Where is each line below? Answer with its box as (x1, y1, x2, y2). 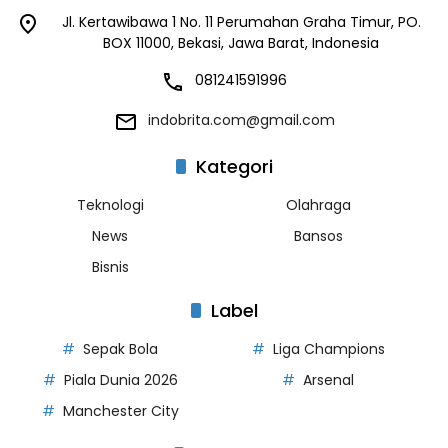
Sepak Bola (83, 338, 158, 359)
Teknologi (76, 194, 144, 215)
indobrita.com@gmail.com (147, 109, 335, 130)
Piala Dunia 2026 (63, 369, 178, 390)
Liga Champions (272, 338, 385, 359)
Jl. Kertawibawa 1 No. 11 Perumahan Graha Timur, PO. (61, 11, 421, 32)
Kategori (195, 153, 273, 179)
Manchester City (62, 400, 179, 421)
